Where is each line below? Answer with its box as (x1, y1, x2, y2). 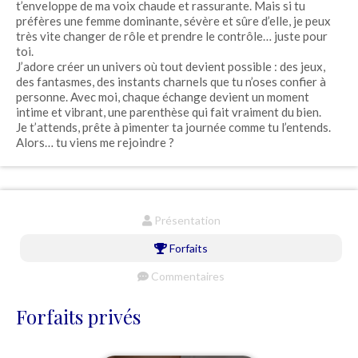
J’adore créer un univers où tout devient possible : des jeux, (16, 59, 325, 74)
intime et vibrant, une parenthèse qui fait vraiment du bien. (16, 105, 321, 120)
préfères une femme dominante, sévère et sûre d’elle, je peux (16, 14, 331, 29)
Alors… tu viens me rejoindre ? (16, 135, 174, 150)
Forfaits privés (16, 304, 141, 330)
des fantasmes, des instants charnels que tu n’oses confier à (16, 74, 326, 89)
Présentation (151, 213, 221, 228)
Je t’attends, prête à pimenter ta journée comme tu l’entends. (16, 120, 331, 135)
